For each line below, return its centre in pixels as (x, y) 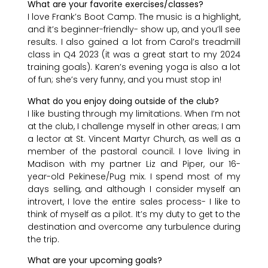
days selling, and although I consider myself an (134, 189)
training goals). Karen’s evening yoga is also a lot (134, 67)
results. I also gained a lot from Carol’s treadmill (134, 42)
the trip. (43, 239)
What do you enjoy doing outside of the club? (123, 101)
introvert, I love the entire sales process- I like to (134, 201)
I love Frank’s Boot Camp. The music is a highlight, (134, 17)
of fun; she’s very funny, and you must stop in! (124, 80)
